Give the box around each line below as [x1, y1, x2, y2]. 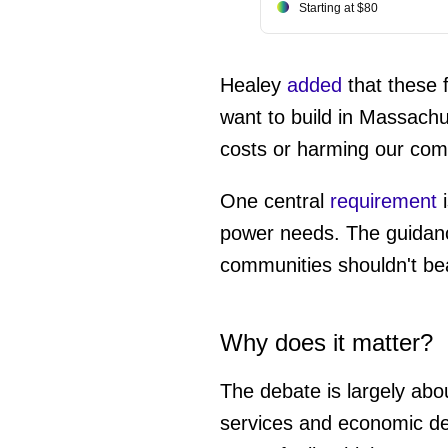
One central [219, 189, 330, 212]
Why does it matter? [219, 328, 433, 356]
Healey [219, 73, 287, 96]
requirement [329, 189, 437, 212]
